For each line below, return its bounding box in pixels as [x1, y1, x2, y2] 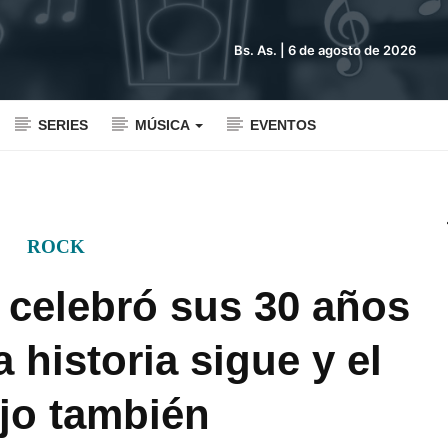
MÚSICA [135, 117, 193, 133]
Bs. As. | [234, 42, 288, 58]
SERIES [38, 117, 88, 133]
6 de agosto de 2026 [288, 42, 416, 58]
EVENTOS [250, 117, 316, 133]
